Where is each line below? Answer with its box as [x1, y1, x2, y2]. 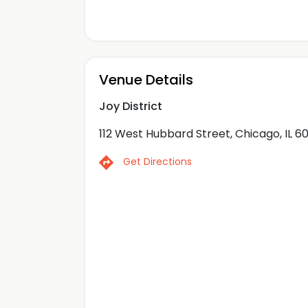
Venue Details [99, 70, 193, 89]
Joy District [99, 98, 162, 114]
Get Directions [120, 155, 192, 168]
